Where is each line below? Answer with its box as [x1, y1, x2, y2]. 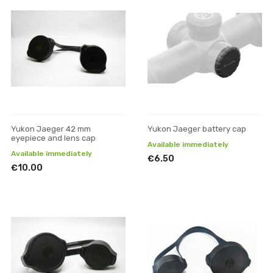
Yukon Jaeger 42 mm [11, 124, 91, 133]
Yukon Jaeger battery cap [147, 124, 246, 133]
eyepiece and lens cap [11, 133, 96, 143]
